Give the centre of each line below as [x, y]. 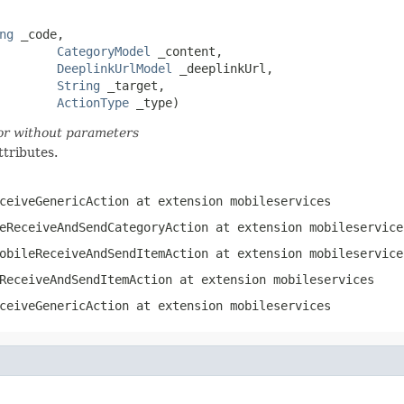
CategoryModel [104, 51]
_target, [133, 85]
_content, [187, 51]
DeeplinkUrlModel [115, 68]
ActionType [93, 102]
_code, [39, 34]
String [78, 85]
